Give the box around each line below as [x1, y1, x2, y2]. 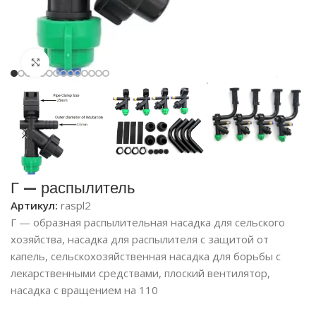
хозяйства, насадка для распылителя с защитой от [11, 232, 269, 247]
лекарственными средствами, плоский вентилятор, [11, 266, 271, 281]
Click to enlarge [49, 56, 126, 69]
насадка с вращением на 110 [11, 283, 159, 298]
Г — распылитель [11, 178, 135, 198]
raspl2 [61, 198, 92, 213]
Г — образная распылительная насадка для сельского [11, 215, 286, 230]
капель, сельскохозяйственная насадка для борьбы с [11, 249, 281, 264]
